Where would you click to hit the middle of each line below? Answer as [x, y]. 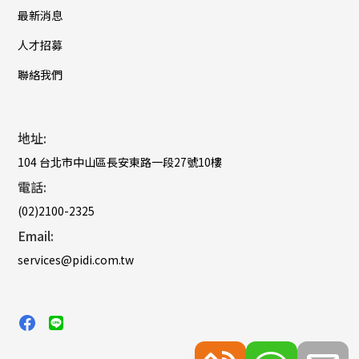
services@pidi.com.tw [76, 260]
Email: [36, 236]
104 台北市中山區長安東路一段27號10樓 [120, 162]
